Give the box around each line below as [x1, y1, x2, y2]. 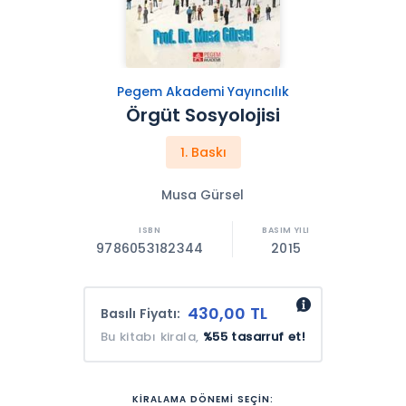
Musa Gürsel [161, 186, 245, 204]
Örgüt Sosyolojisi [126, 102, 280, 128]
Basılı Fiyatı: [100, 304, 180, 324]
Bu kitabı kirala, [100, 328, 203, 346]
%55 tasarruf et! [202, 328, 306, 346]
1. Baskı [179, 143, 227, 161]
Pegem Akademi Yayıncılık [116, 82, 289, 101]
